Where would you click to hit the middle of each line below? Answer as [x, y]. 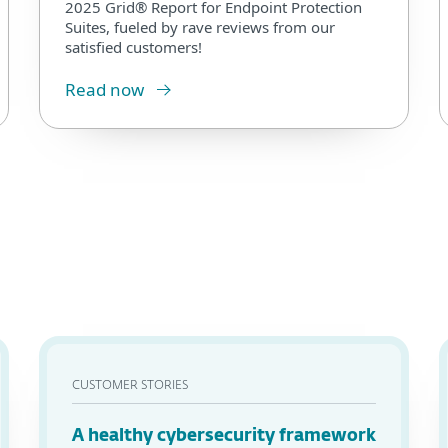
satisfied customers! [133, 46]
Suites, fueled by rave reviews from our [200, 26]
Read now [104, 89]
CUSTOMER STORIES [130, 386]
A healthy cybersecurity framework [224, 436]
